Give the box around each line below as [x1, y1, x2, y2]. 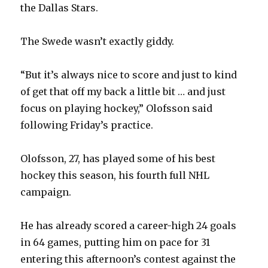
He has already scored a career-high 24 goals [20, 220, 237, 232]
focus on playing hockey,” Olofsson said [20, 102, 213, 115]
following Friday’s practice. [20, 119, 154, 132]
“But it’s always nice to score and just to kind [20, 69, 237, 81]
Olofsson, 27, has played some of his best [20, 153, 216, 165]
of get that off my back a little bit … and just [20, 86, 226, 98]
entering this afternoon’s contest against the [20, 253, 236, 266]
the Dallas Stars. [20, 2, 99, 14]
